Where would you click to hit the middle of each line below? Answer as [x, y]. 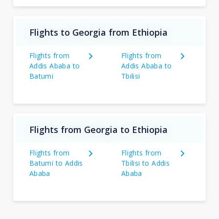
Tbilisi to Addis [145, 163]
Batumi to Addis [56, 163]
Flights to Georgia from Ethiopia [98, 32]
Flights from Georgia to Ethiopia [98, 129]
